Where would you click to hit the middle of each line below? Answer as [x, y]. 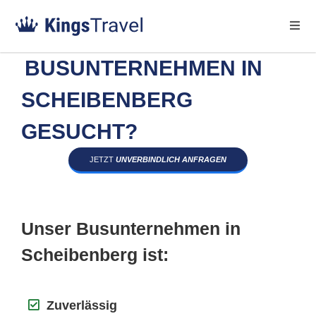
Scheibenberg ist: [95, 255]
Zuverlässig [82, 305]
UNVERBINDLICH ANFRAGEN [171, 159]
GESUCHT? [79, 132]
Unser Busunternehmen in [131, 229]
